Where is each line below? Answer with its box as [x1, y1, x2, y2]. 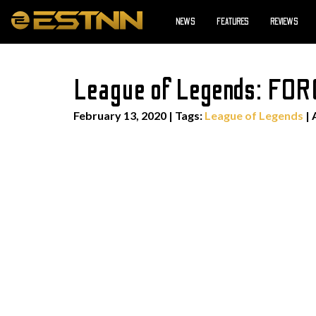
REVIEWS [270, 17, 298, 27]
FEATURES [217, 17, 249, 27]
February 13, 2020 [73, 109, 166, 122]
